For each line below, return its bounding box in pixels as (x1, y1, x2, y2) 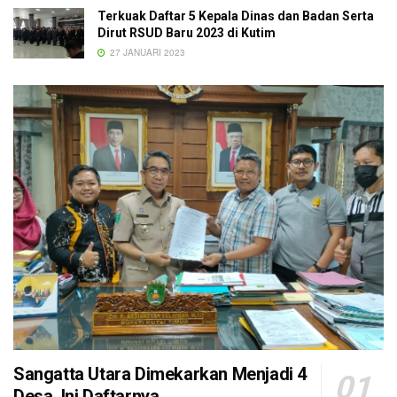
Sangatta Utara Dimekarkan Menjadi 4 (13, 362, 307, 385)
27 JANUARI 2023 (107, 45, 185, 58)
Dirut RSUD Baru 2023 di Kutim (97, 25, 276, 40)
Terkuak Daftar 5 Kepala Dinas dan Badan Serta (97, 8, 374, 23)
